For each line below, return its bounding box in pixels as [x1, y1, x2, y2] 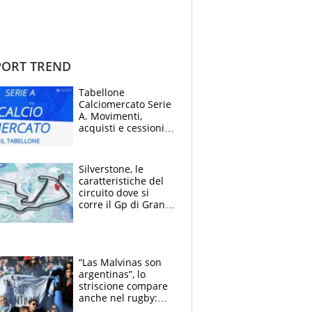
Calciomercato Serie [79, 97, 171, 111]
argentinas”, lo [79, 267, 146, 281]
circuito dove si [79, 185, 149, 199]
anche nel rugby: [79, 290, 157, 304]
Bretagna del [79, 209, 139, 223]
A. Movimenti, [79, 109, 142, 123]
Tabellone [79, 85, 125, 99]
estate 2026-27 [79, 132, 147, 146]
